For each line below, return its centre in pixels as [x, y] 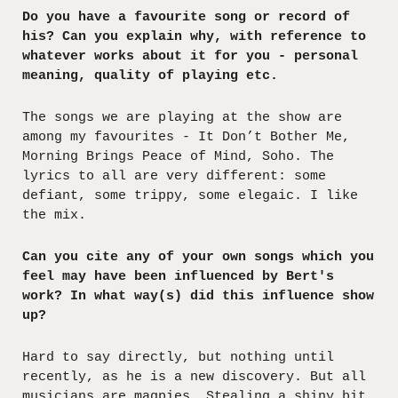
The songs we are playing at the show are [182, 117]
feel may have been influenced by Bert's [178, 276]
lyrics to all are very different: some [174, 176]
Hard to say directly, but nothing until [178, 357]
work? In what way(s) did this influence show [198, 296]
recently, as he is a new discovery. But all [194, 377]
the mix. [54, 215]
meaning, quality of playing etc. [150, 76]
